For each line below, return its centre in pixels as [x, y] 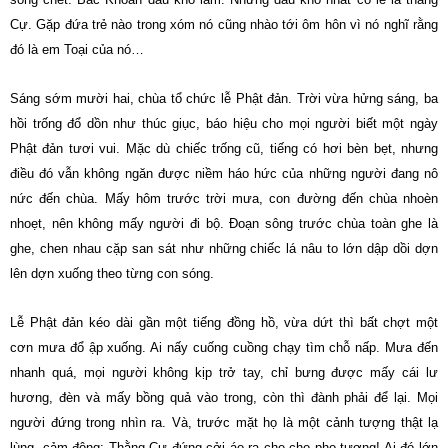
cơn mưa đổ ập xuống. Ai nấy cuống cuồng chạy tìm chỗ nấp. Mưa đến [224, 347]
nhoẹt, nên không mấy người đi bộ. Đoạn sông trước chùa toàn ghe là [224, 223]
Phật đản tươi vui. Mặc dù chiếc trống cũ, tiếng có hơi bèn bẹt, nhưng [224, 148]
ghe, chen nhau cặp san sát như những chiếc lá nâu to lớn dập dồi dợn [224, 248]
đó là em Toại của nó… [77, 49]
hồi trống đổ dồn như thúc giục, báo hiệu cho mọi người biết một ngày [224, 123]
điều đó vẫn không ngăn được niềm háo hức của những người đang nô [224, 173]
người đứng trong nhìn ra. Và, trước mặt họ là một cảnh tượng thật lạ [224, 422]
